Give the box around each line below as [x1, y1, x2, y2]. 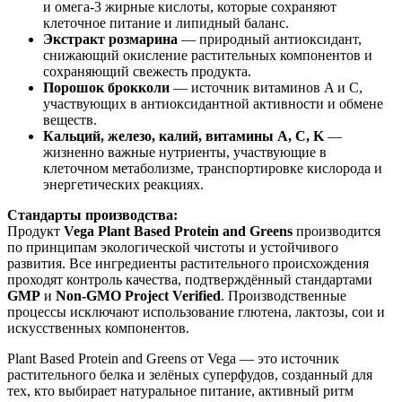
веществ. [43, 111, 97, 127]
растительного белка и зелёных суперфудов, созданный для [7, 366, 372, 382]
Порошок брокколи [43, 79, 170, 95]
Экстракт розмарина [43, 31, 178, 47]
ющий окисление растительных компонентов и [82, 47, 372, 63]
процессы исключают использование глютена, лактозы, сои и [7, 303, 385, 319]
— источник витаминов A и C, [170, 79, 363, 95]
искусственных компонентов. [7, 319, 189, 336]
